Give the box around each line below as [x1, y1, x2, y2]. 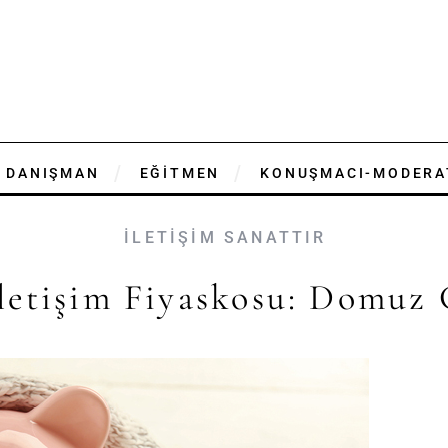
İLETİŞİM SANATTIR [124, 228, 327, 247]
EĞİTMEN [139, 165, 221, 181]
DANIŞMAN [6, 165, 100, 181]
